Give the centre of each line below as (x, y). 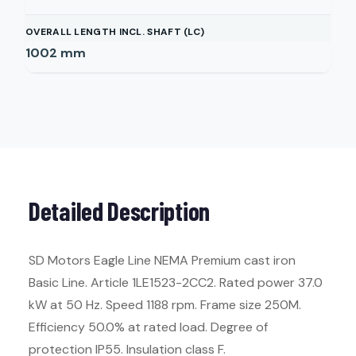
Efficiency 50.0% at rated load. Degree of (148, 327)
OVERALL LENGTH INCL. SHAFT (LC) (115, 32)
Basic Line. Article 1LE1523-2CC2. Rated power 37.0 (176, 282)
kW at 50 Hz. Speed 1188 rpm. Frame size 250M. (165, 305)
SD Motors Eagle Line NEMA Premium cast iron (162, 260)
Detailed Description (119, 211)
